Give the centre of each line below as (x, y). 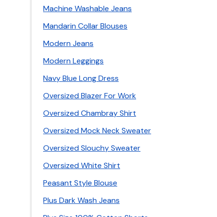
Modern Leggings (73, 61)
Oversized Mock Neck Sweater (97, 131)
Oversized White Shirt (82, 165)
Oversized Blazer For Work (90, 96)
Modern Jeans (68, 43)
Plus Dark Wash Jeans (81, 200)
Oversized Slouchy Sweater (92, 148)
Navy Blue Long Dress (81, 78)
